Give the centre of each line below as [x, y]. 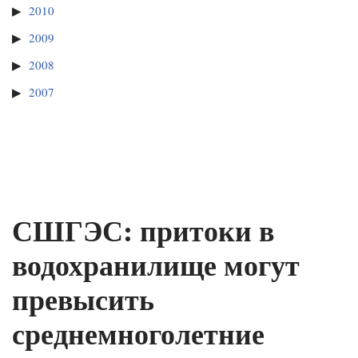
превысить [83, 299]
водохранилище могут [156, 265]
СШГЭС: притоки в [143, 231]
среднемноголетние [138, 334]
